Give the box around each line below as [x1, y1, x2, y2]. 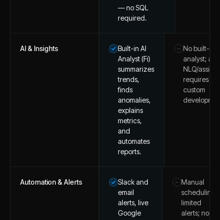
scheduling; [181, 188, 218, 196]
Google [118, 208, 141, 217]
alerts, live [118, 198, 148, 207]
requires [183, 75, 209, 83]
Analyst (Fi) [118, 54, 150, 63]
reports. [118, 147, 141, 156]
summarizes [118, 64, 154, 73]
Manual [181, 177, 204, 186]
